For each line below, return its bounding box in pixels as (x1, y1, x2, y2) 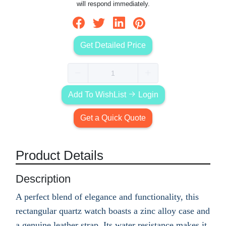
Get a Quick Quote (80, 113, 146, 122)
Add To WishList (68, 90, 128, 99)
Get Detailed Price (80, 40, 146, 49)
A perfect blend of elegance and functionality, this (16, 191, 199, 202)
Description (16, 172, 71, 185)
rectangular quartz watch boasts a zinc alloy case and (16, 205, 210, 216)
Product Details (16, 147, 103, 163)
